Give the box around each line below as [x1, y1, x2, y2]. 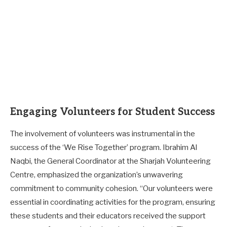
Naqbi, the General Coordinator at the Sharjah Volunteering [10, 156, 211, 166]
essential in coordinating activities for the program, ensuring [10, 197, 215, 207]
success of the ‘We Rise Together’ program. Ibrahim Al [10, 142, 197, 152]
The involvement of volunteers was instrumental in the [10, 129, 195, 138]
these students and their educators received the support [10, 211, 206, 220]
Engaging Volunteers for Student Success [10, 105, 215, 118]
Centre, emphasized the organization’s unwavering [10, 170, 183, 179]
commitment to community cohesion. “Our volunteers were [10, 183, 213, 193]
